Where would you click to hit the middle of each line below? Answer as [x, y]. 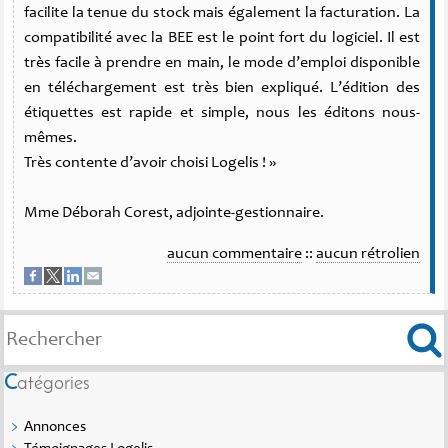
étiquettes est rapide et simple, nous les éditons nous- [222, 113]
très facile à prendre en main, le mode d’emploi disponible [222, 63]
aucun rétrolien [368, 254]
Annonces [55, 428]
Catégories [53, 384]
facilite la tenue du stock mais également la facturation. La [222, 13]
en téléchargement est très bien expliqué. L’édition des [222, 88]
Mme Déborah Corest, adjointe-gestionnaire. [173, 213]
